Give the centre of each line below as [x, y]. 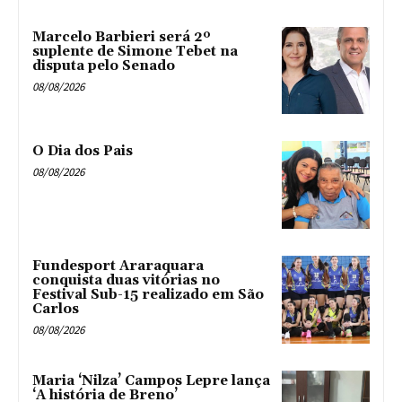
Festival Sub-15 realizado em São [148, 295]
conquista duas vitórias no [126, 281]
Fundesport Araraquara [118, 267]
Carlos [56, 310]
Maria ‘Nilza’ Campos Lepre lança [151, 380]
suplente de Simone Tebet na [135, 51]
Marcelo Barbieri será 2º [122, 37]
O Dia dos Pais [83, 152]
